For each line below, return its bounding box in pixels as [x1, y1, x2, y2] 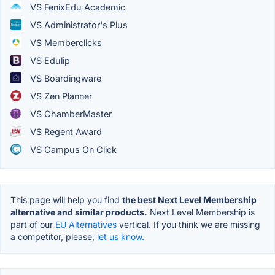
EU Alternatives [55, 219, 117, 230]
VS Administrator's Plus [28, 19, 128, 30]
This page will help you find [10, 194, 122, 205]
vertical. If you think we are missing [117, 219, 260, 230]
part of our [10, 219, 55, 230]
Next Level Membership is [147, 206, 255, 217]
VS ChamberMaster [28, 108, 112, 119]
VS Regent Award [28, 126, 102, 137]
